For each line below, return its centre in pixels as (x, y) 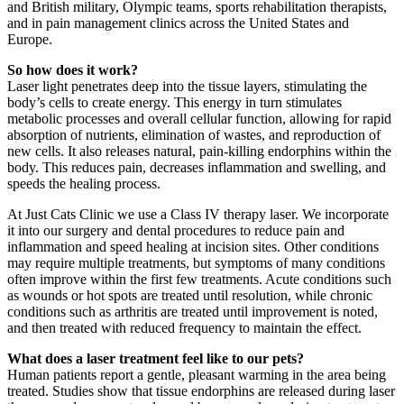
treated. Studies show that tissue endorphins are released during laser (201, 391)
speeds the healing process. (84, 184)
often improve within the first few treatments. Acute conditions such (199, 280)
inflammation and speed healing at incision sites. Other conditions (193, 247)
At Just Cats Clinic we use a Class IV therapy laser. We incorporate (198, 215)
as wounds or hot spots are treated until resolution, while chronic (190, 296)
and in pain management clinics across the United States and (178, 23)
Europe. (30, 40)
